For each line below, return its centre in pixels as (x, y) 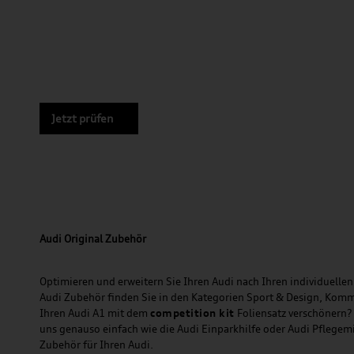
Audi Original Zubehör (93, 238)
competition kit (194, 313)
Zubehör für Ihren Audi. (96, 344)
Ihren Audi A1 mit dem (95, 313)
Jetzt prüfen (82, 118)
